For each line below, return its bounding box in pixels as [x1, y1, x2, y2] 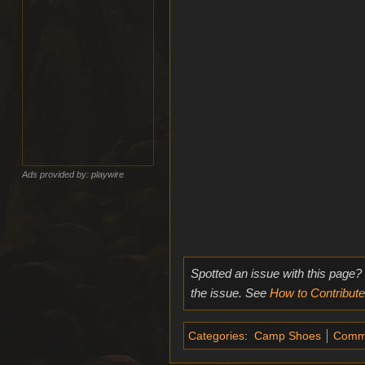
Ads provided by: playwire [22, 169, 125, 179]
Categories [188, 328, 244, 342]
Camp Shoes [253, 328, 321, 342]
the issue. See [190, 286, 270, 301]
